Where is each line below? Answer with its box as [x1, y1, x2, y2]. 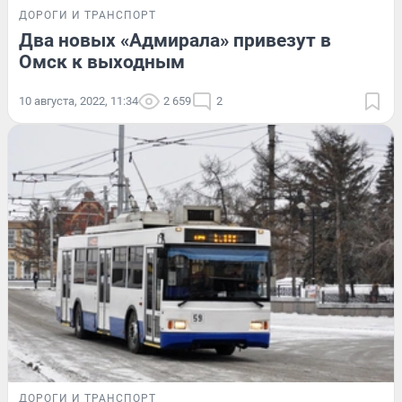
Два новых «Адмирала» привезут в [19, 29, 331, 51]
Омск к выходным [19, 50, 185, 73]
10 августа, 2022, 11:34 [19, 93, 138, 108]
